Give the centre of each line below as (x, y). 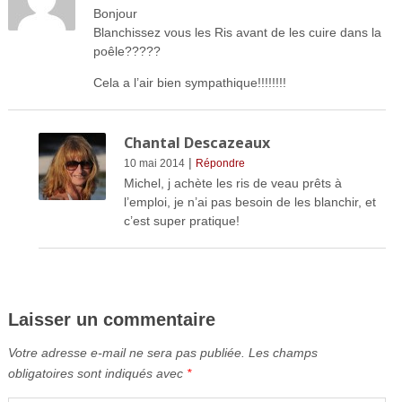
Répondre (220, 163)
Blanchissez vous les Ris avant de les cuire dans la (237, 32)
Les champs (283, 352)
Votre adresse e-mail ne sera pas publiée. (126, 352)
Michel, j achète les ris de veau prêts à (232, 183)
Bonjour (115, 13)
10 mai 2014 (154, 163)
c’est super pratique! (181, 220)
